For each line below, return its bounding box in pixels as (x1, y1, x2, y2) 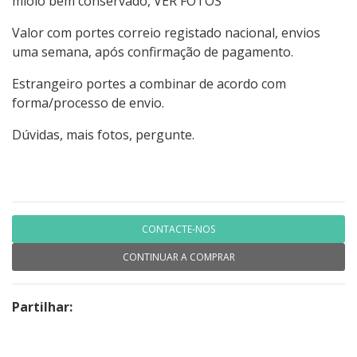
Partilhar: (12, 298, 73, 316)
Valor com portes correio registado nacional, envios (12, 24, 320, 42)
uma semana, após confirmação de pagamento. (12, 43, 293, 61)
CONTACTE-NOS (142, 222, 215, 237)
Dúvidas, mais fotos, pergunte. (12, 126, 194, 144)
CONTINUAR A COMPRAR (122, 250, 235, 265)
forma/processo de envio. (12, 94, 164, 112)
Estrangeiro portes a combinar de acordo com (12, 75, 286, 93)
